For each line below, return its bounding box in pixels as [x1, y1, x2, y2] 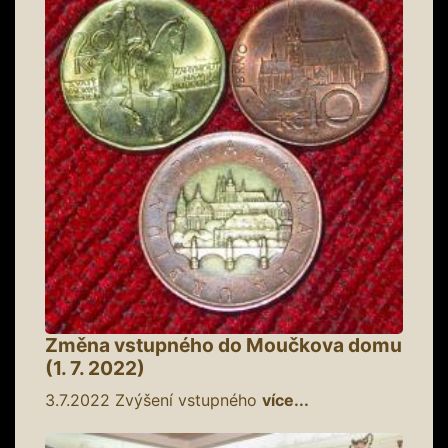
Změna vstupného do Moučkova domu [45, 332, 402, 357]
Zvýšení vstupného [110, 389, 262, 410]
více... [262, 389, 309, 410]
